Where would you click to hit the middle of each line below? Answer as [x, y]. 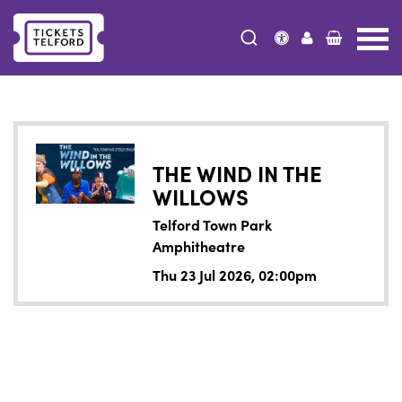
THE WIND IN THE [238, 173]
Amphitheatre [199, 246]
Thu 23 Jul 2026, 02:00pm [235, 275]
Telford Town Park [213, 224]
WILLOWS [201, 196]
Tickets [81, 70]
